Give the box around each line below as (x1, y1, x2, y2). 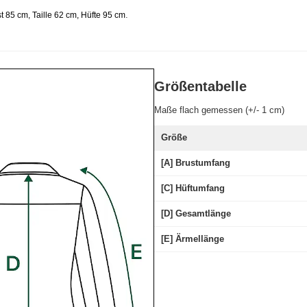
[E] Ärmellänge (160, 234, 224, 245)
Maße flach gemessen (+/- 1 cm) (153, 105, 284, 116)
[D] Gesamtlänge (160, 208, 231, 219)
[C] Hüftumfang (160, 183, 225, 194)
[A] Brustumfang (160, 158, 230, 169)
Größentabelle (153, 79, 247, 95)
